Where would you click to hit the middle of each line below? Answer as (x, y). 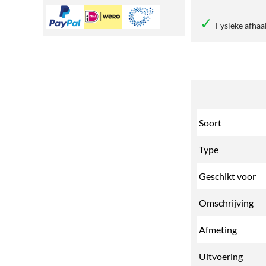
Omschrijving (226, 203)
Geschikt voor (227, 176)
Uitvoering (221, 256)
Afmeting (218, 229)
